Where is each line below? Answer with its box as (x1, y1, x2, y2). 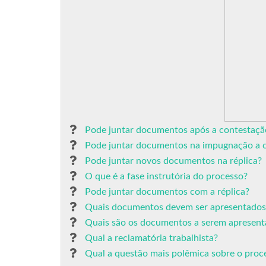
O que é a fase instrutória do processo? (85, 172, 248, 181)
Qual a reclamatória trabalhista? (85, 233, 218, 243)
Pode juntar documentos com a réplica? (85, 187, 249, 197)
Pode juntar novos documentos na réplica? (85, 156, 262, 166)
